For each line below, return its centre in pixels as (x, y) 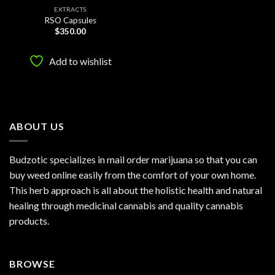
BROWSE (32, 264)
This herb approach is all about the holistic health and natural (136, 190)
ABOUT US (37, 126)
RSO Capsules (70, 20)
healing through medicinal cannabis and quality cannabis (126, 206)
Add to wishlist (80, 61)
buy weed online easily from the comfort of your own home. (133, 175)
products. (29, 221)
